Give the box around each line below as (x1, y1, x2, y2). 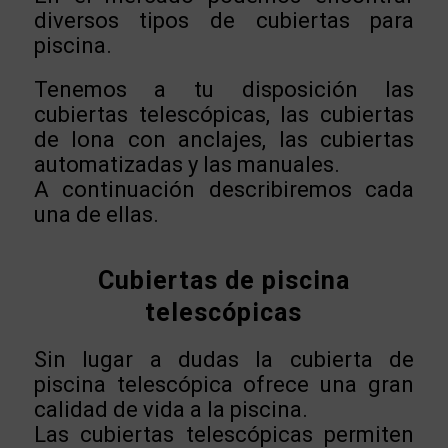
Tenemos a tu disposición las (33, 77, 415, 102)
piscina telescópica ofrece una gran (33, 372, 415, 398)
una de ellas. (33, 202, 159, 227)
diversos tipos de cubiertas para (33, 8, 415, 34)
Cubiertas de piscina (97, 265, 350, 295)
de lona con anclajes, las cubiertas (33, 127, 415, 152)
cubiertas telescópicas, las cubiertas (33, 102, 415, 127)
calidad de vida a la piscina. (33, 397, 308, 423)
